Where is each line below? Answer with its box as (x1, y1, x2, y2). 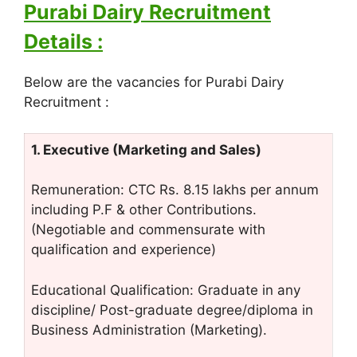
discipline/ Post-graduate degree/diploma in (31, 301, 313, 318)
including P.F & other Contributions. (31, 202, 257, 218)
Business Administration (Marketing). (31, 321, 267, 338)
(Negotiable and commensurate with (31, 222, 265, 237)
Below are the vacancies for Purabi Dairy (24, 74, 284, 90)
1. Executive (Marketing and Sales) (31, 141, 261, 158)
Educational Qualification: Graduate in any (31, 281, 300, 298)
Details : (24, 29, 103, 53)
